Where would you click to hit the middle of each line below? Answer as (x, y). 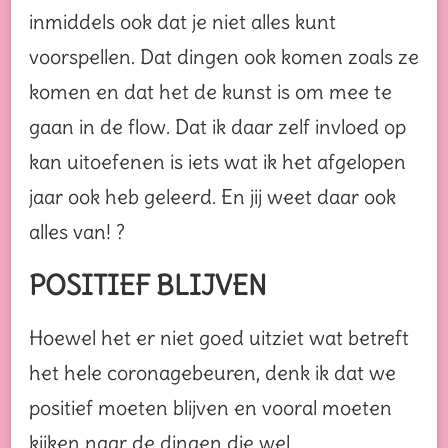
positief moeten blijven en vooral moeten (210, 407)
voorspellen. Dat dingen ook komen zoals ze (224, 57)
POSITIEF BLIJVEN (148, 286)
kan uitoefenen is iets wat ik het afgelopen (217, 162)
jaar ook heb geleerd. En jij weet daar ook (212, 197)
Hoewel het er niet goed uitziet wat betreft (219, 337)
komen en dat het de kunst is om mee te (210, 92)
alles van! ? (77, 232)
